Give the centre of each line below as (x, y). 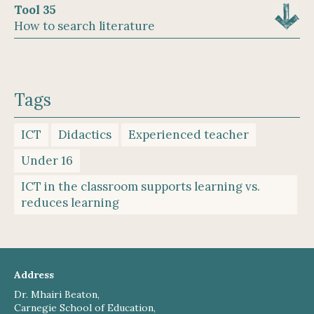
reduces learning (70, 203)
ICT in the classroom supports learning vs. (141, 187)
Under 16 (47, 161)
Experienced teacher (189, 135)
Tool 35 (35, 10)
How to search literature (84, 26)
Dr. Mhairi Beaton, (57, 294)
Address (34, 275)
